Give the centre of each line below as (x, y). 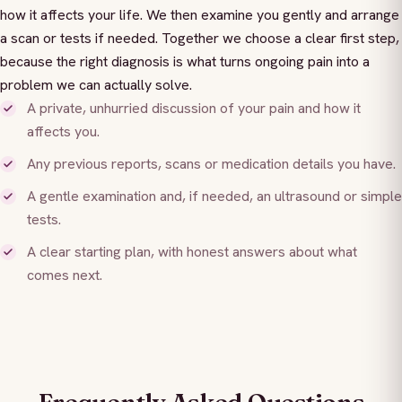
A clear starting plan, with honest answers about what (192, 251)
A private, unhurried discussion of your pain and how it (194, 108)
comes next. (65, 275)
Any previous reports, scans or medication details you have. (211, 163)
